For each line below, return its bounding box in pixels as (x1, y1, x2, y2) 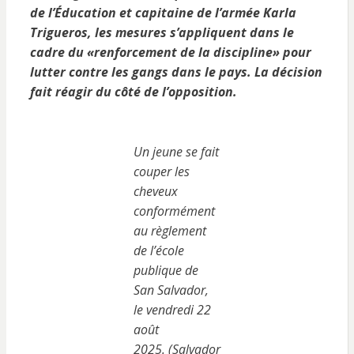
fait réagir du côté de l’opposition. (29, 83, 237, 100)
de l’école (133, 242, 184, 259)
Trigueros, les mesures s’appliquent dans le (29, 24, 294, 41)
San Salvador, (133, 281, 209, 299)
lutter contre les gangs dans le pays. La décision (29, 63, 322, 81)
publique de (133, 262, 198, 279)
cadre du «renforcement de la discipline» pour (29, 43, 311, 61)
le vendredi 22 (133, 301, 211, 318)
